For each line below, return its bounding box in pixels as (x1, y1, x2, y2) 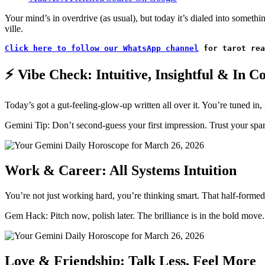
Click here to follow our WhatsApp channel (5, 43, 199, 53)
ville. (5, 23, 23, 34)
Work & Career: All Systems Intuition (5, 163, 237, 179)
